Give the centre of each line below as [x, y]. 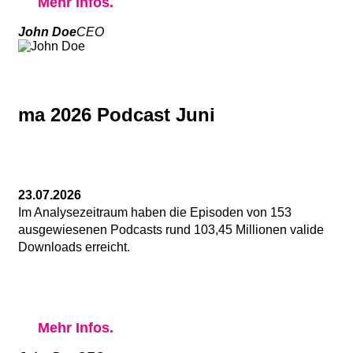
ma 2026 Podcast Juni [117, 114]
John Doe [47, 32]
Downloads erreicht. [74, 247]
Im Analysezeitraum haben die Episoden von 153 [155, 212]
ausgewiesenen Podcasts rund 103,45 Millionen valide [171, 229]
